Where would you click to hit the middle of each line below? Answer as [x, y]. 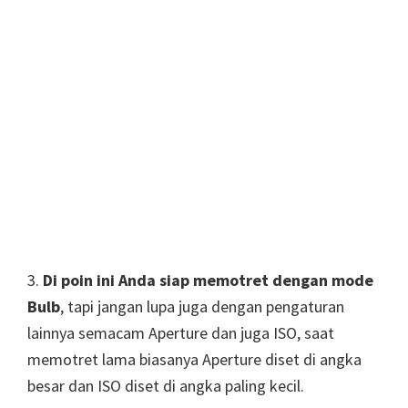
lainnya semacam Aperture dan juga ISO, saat [181, 333]
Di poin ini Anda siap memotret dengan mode [208, 280]
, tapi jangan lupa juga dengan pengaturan [202, 307]
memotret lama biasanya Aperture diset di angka [194, 360]
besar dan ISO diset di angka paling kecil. [166, 386]
